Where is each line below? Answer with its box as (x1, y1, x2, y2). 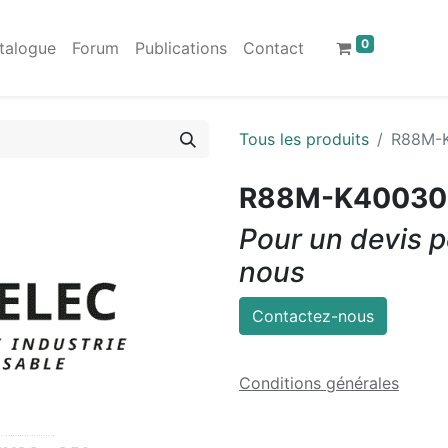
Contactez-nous (252, 306, 374, 326)
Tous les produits (239, 129, 369, 149)
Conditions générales (239, 373, 399, 393)
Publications (135, 38, 228, 58)
